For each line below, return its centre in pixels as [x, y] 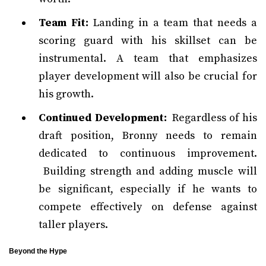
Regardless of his [212, 118]
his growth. [66, 94]
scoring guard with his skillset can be [148, 41]
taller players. [73, 225]
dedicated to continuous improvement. [148, 153]
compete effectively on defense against [148, 207]
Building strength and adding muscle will [148, 171]
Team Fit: [64, 23]
